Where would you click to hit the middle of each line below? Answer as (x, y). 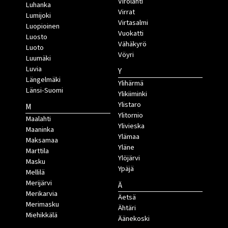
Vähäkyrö (132, 44)
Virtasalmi (133, 23)
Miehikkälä (41, 215)
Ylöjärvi (129, 158)
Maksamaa (42, 140)
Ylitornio (130, 116)
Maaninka (40, 130)
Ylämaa (129, 137)
